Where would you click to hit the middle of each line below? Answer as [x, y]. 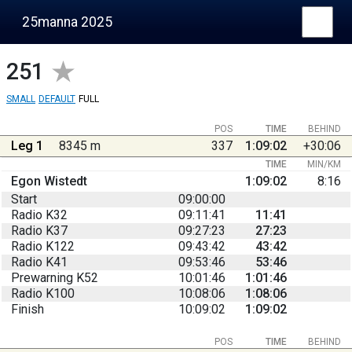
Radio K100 [43, 293]
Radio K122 [43, 246]
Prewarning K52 [55, 277]
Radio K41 [39, 262]
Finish [27, 309]
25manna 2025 [67, 22]
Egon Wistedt [49, 181]
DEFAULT [57, 99]
